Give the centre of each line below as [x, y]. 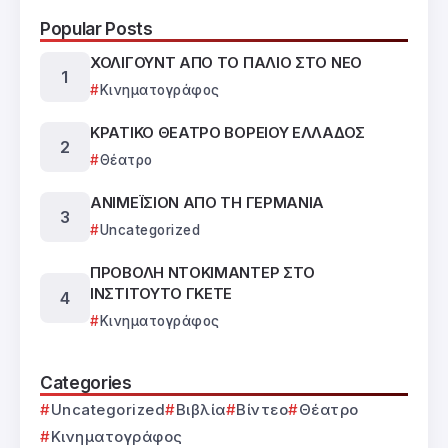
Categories [86, 383]
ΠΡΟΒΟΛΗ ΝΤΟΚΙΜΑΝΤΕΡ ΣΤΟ [203, 273]
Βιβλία [200, 410]
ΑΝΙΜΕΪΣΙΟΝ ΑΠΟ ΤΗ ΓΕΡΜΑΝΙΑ [207, 203]
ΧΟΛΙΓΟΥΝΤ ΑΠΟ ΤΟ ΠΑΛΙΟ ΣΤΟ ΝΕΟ [226, 63]
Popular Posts [96, 29]
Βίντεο [262, 410]
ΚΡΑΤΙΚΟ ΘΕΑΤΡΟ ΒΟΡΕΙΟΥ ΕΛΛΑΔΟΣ [227, 133]
